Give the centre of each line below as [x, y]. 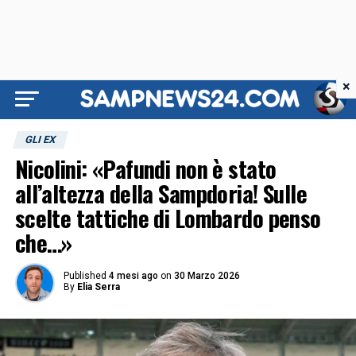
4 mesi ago [133, 276]
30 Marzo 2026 [207, 276]
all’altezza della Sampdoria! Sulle [161, 193]
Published [85, 276]
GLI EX [40, 139]
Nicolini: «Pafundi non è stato [145, 168]
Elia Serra [98, 287]
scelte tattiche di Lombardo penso [168, 218]
